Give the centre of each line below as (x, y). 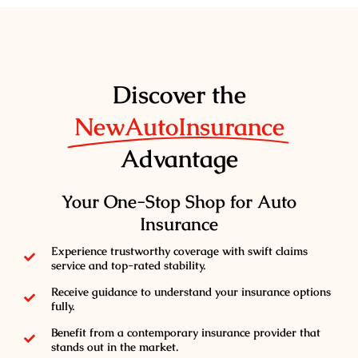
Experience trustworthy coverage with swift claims (179, 251)
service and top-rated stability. (128, 265)
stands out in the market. (115, 346)
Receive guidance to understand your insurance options (191, 291)
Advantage (179, 158)
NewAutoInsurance (179, 126)
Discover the (179, 94)
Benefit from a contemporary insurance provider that (186, 332)
